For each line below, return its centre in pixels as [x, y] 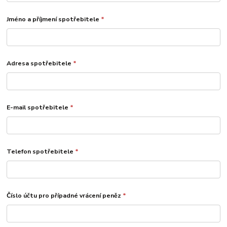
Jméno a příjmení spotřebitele [54, 19]
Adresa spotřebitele [40, 63]
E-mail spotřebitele [39, 107]
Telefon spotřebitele [41, 151]
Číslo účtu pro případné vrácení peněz [65, 195]
